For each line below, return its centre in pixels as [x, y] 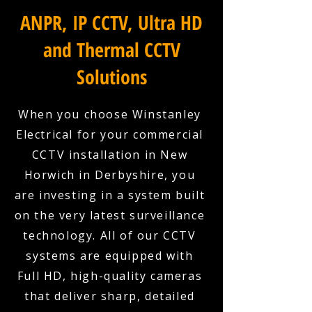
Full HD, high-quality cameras [110, 276]
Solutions [111, 77]
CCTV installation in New [110, 155]
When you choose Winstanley [110, 114]
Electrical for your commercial [109, 134]
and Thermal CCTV [111, 49]
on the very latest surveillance [110, 215]
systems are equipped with [110, 256]
